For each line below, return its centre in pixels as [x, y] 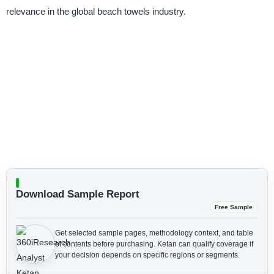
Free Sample [234, 207]
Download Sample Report [77, 194]
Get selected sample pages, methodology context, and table [154, 233]
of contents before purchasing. [106, 244]
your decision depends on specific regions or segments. [147, 255]
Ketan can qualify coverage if [205, 244]
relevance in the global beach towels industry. [96, 11]
